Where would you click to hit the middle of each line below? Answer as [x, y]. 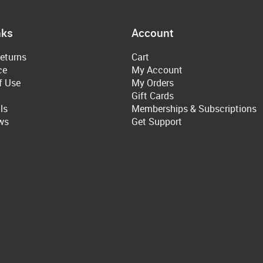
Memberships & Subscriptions [194, 109]
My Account [157, 70]
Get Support [157, 122]
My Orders [153, 83]
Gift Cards [153, 96]
